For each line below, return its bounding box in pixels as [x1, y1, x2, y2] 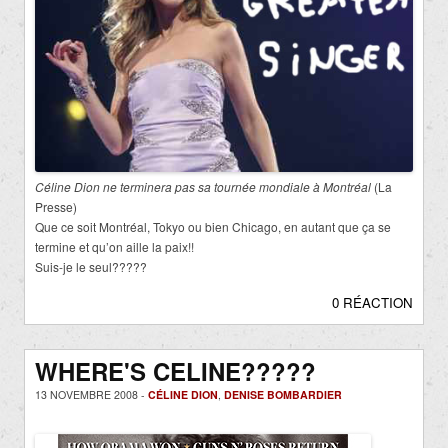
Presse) [35, 197, 77, 215]
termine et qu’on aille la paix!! [35, 237, 194, 255]
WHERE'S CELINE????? [35, 353, 316, 388]
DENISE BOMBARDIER [224, 386, 342, 402]
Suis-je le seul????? [35, 257, 147, 275]
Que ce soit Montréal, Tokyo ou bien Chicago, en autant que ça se [35, 217, 391, 235]
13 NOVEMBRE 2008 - [35, 386, 148, 402]
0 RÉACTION [332, 292, 413, 312]
